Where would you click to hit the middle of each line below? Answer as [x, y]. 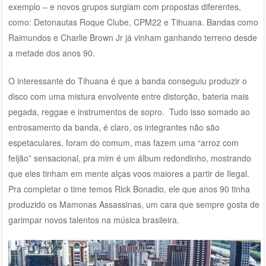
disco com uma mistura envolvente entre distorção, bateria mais [128, 96]
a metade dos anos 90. [51, 53]
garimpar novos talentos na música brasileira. [94, 219]
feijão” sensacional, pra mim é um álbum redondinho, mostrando [129, 158]
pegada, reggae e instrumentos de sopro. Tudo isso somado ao [129, 111]
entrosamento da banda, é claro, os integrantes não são [114, 127]
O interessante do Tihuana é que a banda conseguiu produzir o [127, 80]
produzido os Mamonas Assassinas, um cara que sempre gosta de [134, 204]
